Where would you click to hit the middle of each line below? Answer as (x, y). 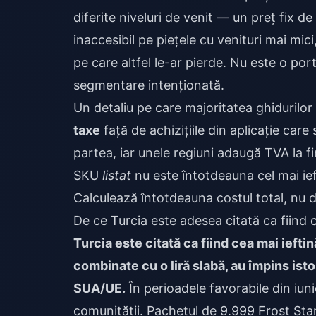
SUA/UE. (99, 288)
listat (117, 175)
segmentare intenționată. (149, 85)
